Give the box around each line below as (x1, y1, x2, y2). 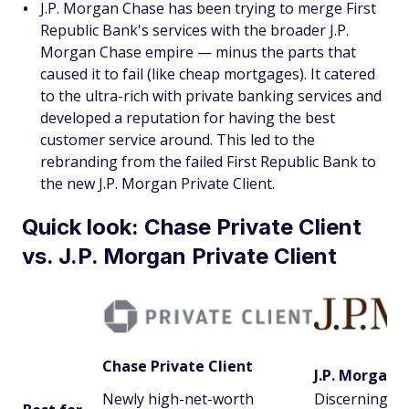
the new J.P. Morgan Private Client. (40, 173, 275, 194)
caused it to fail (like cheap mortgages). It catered (40, 64, 375, 84)
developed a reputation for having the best (40, 108, 335, 128)
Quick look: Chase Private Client (22, 214, 362, 240)
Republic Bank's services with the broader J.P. (40, 20, 349, 40)
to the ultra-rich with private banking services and (40, 86, 382, 106)
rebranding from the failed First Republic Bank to (40, 152, 376, 172)
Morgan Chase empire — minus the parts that (40, 42, 356, 62)
